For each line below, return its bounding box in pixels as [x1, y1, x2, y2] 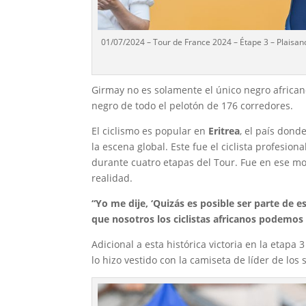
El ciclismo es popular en [92, 124, 209, 137]
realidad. [92, 171, 133, 184]
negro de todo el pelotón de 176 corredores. [92, 98, 294, 112]
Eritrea [208, 124, 240, 137]
